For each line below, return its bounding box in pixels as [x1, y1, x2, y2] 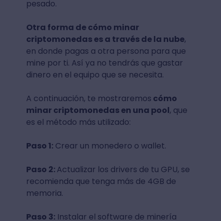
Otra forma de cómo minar [26, 22, 139, 34]
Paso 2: [26, 164, 57, 176]
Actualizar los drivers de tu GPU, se [56, 164, 190, 176]
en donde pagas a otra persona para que [26, 45, 186, 57]
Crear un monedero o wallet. [53, 140, 166, 152]
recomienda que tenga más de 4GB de [26, 176, 176, 187]
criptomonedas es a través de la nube [26, 34, 184, 45]
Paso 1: [26, 140, 53, 152]
